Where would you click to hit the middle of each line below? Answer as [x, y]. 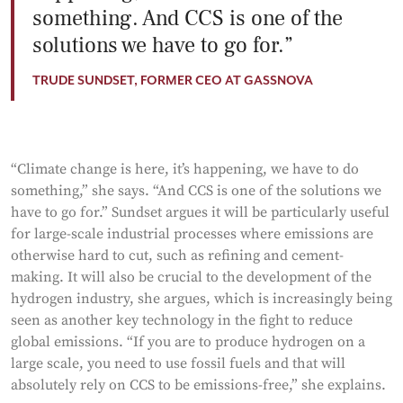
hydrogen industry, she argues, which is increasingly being [201, 299]
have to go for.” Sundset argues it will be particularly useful [200, 212]
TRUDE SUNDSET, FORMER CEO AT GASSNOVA [173, 81]
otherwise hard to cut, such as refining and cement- [177, 255]
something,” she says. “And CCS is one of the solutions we [196, 191]
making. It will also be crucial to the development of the [191, 277]
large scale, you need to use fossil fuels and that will [178, 363]
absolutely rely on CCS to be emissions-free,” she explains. [200, 385]
